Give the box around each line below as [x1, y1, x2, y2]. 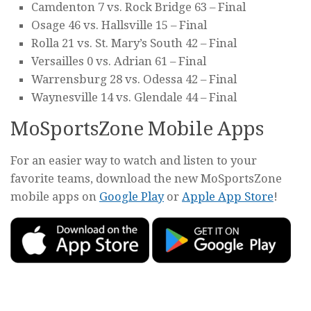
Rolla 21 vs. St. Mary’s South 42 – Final [31, 35, 237, 50]
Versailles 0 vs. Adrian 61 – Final [31, 53, 206, 68]
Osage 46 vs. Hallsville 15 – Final [31, 17, 207, 32]
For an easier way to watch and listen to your [10, 153, 257, 167]
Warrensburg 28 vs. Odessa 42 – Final [31, 72, 237, 86]
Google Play [99, 189, 164, 203]
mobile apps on [10, 189, 99, 203]
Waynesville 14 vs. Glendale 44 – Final [31, 90, 237, 104]
